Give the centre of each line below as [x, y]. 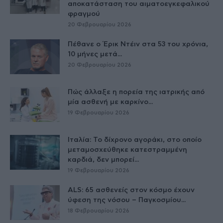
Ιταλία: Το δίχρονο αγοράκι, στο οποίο [135, 140]
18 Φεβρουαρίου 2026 [99, 211]
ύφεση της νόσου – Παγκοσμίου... [127, 200]
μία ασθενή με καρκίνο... [110, 102]
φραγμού [84, 14]
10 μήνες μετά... [95, 54]
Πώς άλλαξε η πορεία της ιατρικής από [136, 92]
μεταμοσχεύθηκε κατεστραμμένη [127, 150]
